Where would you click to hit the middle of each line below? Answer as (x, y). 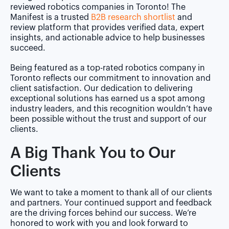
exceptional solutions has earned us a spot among (108, 98)
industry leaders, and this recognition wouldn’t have (111, 109)
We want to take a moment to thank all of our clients (111, 193)
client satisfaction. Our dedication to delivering (101, 88)
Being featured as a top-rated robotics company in (108, 68)
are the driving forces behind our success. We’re (103, 213)
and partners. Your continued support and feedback (111, 203)
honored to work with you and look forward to (99, 224)
